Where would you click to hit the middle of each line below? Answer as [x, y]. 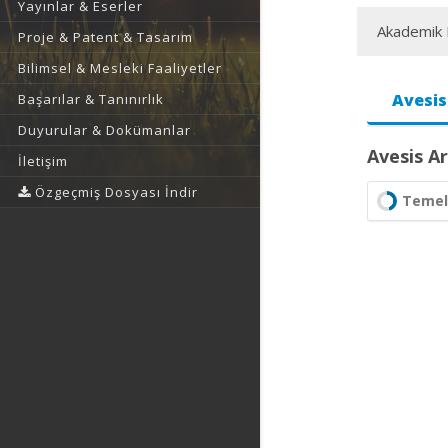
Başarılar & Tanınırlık [91, 99]
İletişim [43, 161]
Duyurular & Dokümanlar [104, 130]
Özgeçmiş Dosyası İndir [114, 192]
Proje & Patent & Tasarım [105, 37]
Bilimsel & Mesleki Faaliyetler [120, 68]
